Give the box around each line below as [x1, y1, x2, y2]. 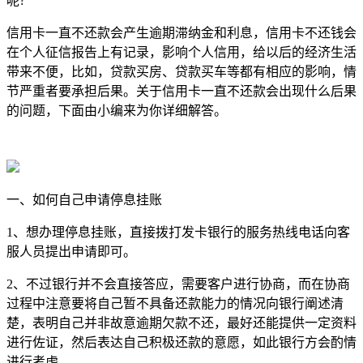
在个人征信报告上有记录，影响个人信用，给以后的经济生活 [6, 45, 357, 59]
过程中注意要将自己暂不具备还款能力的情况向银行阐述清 [6, 296, 344, 310]
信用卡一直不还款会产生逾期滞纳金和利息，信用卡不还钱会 [6, 25, 357, 40]
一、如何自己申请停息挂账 [6, 192, 162, 207]
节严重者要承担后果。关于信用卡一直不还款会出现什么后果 [6, 83, 357, 98]
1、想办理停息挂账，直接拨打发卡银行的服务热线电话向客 [6, 224, 350, 239]
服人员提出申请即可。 [6, 244, 136, 258]
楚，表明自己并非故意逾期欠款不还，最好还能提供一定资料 [6, 315, 357, 330]
